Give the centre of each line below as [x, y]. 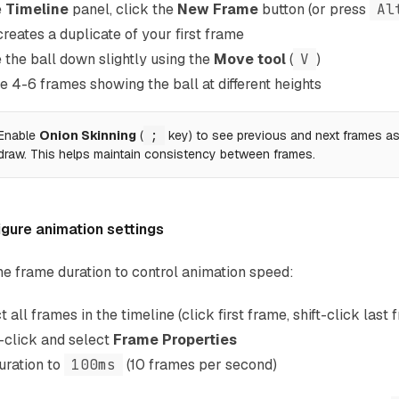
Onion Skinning [88, 135]
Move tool [250, 59]
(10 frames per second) [200, 365]
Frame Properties [175, 340]
